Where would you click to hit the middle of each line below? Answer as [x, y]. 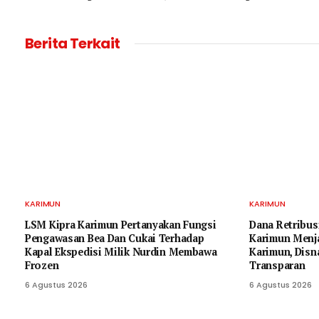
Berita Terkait [73, 43]
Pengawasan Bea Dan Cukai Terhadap [115, 239]
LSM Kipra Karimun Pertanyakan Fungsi [121, 225]
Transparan [277, 266]
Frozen [42, 266]
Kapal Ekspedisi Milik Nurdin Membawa [121, 252]
